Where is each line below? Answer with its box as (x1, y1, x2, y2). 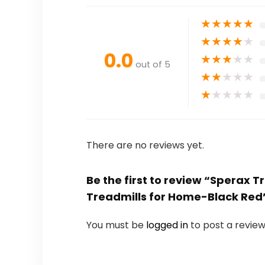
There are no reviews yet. (86, 138, 204, 153)
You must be (86, 218, 146, 232)
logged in (146, 218, 190, 232)
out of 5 (135, 59, 170, 71)
